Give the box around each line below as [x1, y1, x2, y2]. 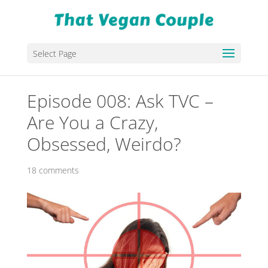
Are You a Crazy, [26, 109, 158, 135]
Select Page [32, 48, 77, 60]
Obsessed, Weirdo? [26, 131, 181, 156]
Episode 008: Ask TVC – [26, 88, 214, 113]
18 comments [26, 164, 79, 176]
